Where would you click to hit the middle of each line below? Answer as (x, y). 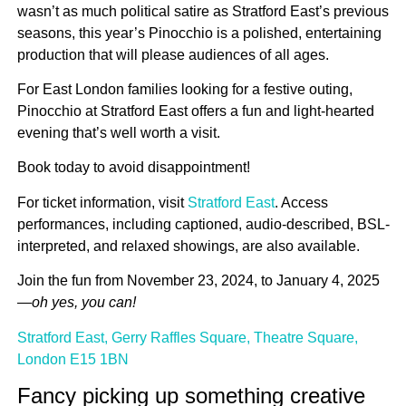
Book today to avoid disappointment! (134, 168)
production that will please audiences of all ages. (173, 54)
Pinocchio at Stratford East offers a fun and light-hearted (196, 111)
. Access (301, 202)
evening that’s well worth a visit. (119, 132)
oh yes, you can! (84, 303)
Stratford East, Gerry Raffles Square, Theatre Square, (188, 337)
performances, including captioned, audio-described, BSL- (203, 224)
